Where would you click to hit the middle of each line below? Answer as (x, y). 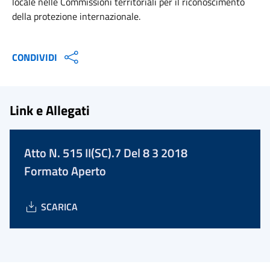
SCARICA (59, 207)
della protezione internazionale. (76, 16)
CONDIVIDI (35, 57)
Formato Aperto (65, 171)
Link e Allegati (50, 110)
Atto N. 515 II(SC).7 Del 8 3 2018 (106, 153)
